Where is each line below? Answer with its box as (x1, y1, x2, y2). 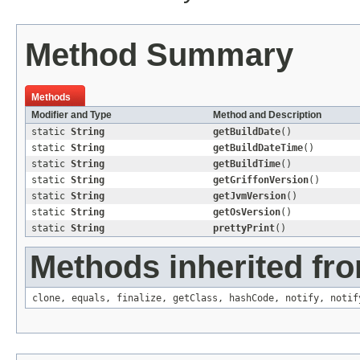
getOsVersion (213, 206, 280, 218)
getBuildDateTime (213, 141, 303, 153)
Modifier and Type (31, 108, 112, 121)
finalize (117, 292, 162, 304)
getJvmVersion (213, 190, 286, 202)
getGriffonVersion (213, 174, 309, 186)
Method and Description (213, 108, 321, 121)
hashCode (229, 292, 274, 304)
